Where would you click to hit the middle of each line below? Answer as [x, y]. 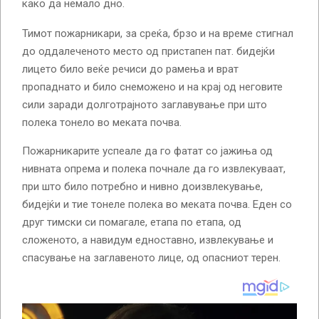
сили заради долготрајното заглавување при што [145, 104]
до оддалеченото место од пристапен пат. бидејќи [148, 51]
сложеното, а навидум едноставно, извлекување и [148, 240]
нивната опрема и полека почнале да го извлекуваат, [154, 168]
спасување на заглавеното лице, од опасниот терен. [151, 257]
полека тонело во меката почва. [102, 122]
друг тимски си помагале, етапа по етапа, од [132, 222]
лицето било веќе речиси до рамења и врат [130, 69]
